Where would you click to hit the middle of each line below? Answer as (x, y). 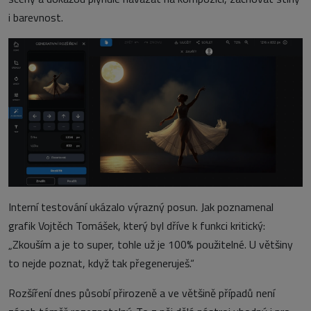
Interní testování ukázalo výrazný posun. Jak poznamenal (141, 207)
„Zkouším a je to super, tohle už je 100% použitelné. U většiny (151, 245)
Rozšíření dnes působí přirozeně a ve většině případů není (142, 293)
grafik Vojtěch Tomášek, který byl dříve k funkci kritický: (137, 226)
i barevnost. (36, 18)
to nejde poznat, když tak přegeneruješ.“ (101, 263)
